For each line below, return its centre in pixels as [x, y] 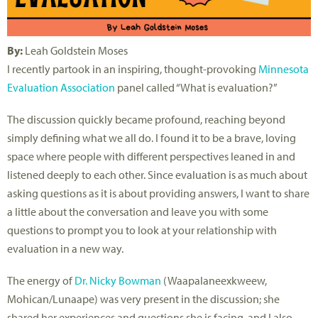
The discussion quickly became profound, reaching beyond [146, 120]
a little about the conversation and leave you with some [138, 212]
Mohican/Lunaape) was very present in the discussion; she [143, 299]
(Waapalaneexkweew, [214, 281]
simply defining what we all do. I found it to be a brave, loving [152, 138]
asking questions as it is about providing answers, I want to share [158, 193]
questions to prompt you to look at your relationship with [142, 230]
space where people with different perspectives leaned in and [151, 157]
